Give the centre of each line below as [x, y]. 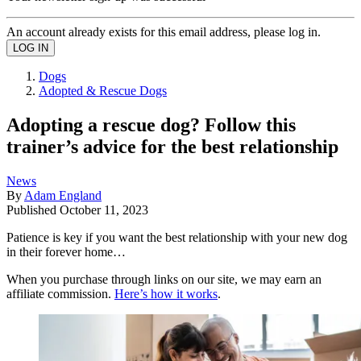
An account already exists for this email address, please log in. [164, 31]
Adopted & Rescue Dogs [103, 90]
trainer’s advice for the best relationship [172, 146]
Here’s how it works [166, 293]
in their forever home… [66, 251]
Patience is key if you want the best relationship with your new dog [177, 237]
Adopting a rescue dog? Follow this [151, 124]
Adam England [63, 195]
